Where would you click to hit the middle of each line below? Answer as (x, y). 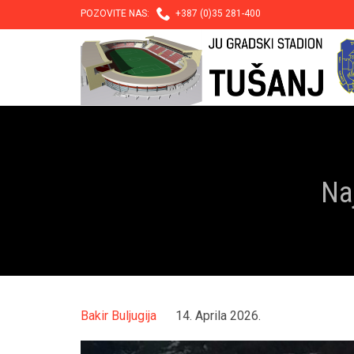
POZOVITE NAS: (119, 13)
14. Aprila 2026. (218, 316)
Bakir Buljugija (119, 316)
